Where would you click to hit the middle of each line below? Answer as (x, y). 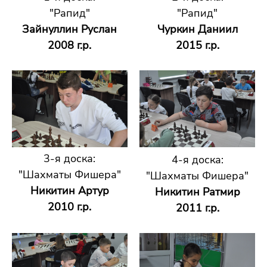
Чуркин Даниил (197, 29)
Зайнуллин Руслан (70, 29)
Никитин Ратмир (197, 192)
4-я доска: (197, 159)
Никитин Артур (69, 190)
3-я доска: (70, 158)
